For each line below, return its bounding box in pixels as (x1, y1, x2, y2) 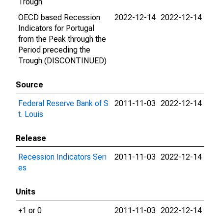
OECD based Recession (18, 13, 100, 22)
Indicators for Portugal (18, 24, 94, 33)
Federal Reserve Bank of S (18, 99, 109, 108)
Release (16, 134, 46, 143)
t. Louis (18, 110, 43, 119)
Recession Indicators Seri (18, 152, 107, 162)
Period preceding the (18, 45, 90, 55)
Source (16, 80, 43, 89)
